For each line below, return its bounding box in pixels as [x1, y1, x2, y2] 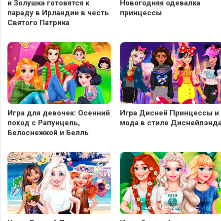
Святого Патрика [7, 18, 70, 27]
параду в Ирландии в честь [7, 8, 109, 17]
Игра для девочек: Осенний [7, 108, 110, 117]
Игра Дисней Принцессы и [120, 108, 219, 117]
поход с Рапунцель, [7, 118, 80, 127]
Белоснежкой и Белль [7, 128, 89, 137]
